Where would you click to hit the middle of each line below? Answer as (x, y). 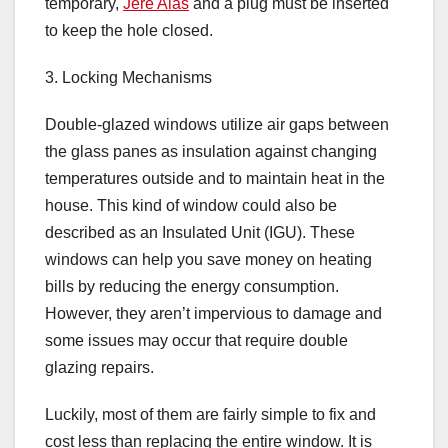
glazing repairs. (99, 368)
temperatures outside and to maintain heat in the (215, 179)
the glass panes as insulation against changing (211, 152)
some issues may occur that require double (196, 341)
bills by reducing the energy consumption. (192, 287)
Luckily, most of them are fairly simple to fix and (210, 415)
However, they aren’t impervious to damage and (213, 314)
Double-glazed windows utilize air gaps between (217, 125)
